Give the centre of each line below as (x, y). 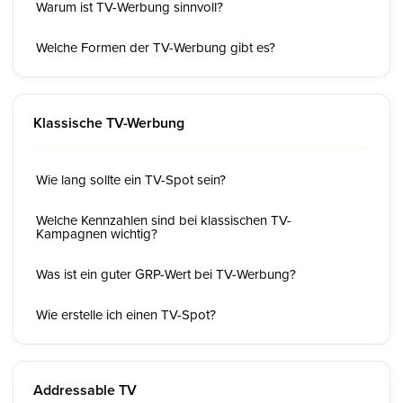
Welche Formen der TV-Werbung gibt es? (156, 47)
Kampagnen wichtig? (97, 233)
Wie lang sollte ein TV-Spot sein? (131, 179)
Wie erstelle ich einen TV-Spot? (126, 314)
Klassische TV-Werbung (109, 123)
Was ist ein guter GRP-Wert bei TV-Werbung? (166, 274)
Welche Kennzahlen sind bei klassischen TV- (164, 220)
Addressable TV (85, 390)
